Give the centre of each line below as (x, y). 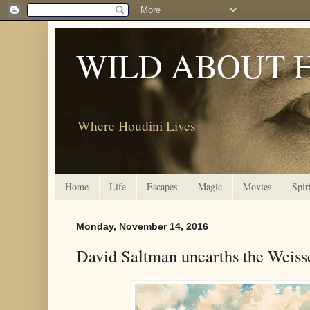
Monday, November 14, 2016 (142, 226)
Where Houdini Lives (137, 125)
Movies (257, 187)
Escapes (162, 187)
